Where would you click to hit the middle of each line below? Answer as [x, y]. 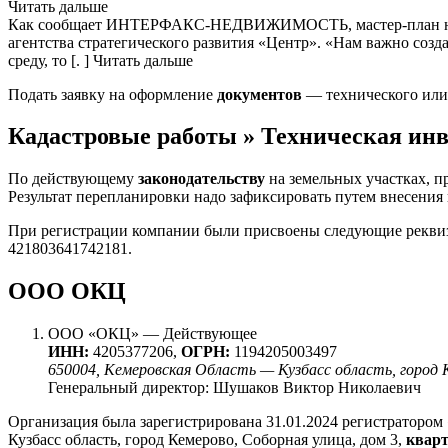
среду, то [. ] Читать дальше [100, 60]
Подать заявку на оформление [112, 94]
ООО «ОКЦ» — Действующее [152, 334]
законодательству [201, 179]
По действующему [73, 179]
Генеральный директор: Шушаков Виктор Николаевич [234, 388]
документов [259, 94]
